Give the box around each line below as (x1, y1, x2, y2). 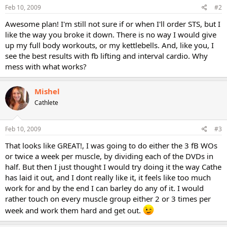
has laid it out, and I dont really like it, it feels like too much (5, 172, 211, 182)
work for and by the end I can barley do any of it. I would (5, 182, 204, 193)
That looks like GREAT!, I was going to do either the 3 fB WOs (5, 140, 217, 150)
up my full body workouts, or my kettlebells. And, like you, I (5, 40, 214, 50)
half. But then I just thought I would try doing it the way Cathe (5, 161, 221, 172)
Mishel (34, 86, 60, 96)
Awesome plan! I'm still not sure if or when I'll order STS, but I (5, 19, 220, 29)
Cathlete (34, 98, 58, 107)
